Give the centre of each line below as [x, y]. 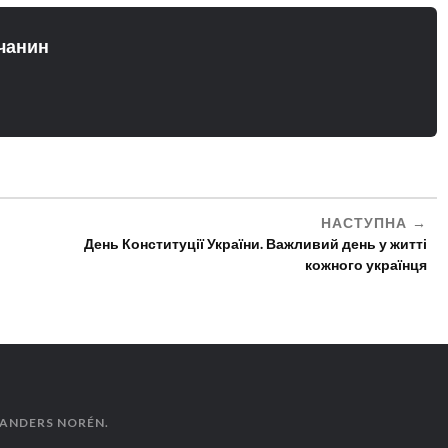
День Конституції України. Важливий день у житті [255, 243]
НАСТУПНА [363, 222]
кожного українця [365, 264]
